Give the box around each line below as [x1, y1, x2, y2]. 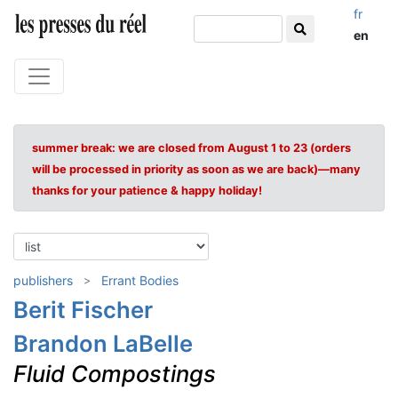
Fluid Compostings [13, 360, 216, 387]
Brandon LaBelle [13, 330, 193, 357]
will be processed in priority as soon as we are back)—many [32, 163, 361, 176]
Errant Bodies [101, 273, 179, 288]
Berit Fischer [13, 296, 153, 323]
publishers [13, 273, 73, 288]
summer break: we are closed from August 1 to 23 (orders [32, 141, 351, 155]
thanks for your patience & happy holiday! [32, 184, 262, 197]
